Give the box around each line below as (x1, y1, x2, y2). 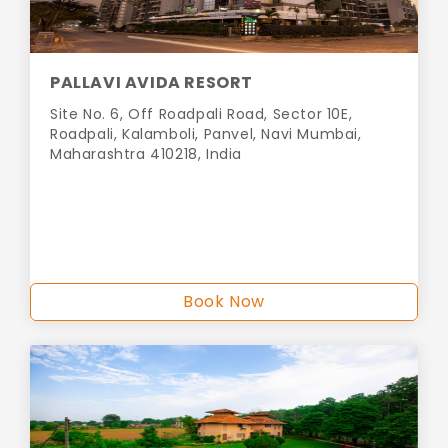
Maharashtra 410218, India (50, 144, 243, 165)
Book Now (183, 290, 265, 314)
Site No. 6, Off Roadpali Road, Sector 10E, (50, 104, 353, 125)
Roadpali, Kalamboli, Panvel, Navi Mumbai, (50, 124, 362, 145)
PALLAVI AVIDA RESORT (50, 71, 253, 95)
